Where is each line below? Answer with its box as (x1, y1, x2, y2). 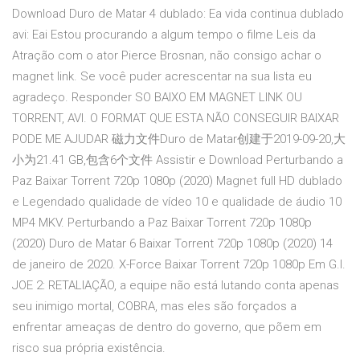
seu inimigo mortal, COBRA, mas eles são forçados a (12, 299, 297, 314)
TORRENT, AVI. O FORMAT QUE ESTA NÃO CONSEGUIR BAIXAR (12, 111, 339, 126)
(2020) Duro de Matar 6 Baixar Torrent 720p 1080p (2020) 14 (12, 236, 333, 252)
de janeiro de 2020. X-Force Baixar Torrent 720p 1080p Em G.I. (12, 257, 346, 272)
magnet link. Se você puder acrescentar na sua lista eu (12, 69, 312, 84)
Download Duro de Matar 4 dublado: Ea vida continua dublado (12, 6, 344, 22)
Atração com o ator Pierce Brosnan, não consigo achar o (12, 48, 321, 63)
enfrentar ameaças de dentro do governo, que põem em (12, 320, 321, 335)
